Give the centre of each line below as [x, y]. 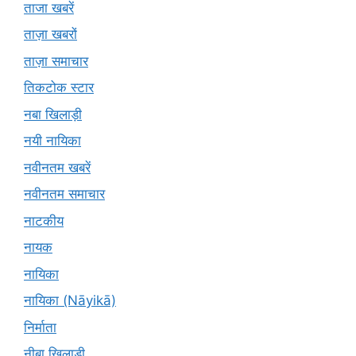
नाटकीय [44, 221]
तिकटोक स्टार [59, 88]
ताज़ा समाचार [56, 61]
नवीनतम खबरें [57, 167]
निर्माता [40, 327]
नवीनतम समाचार [64, 194]
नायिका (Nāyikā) [70, 301]
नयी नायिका [52, 141]
